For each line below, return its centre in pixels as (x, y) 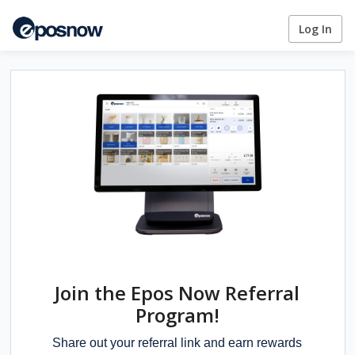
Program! (177, 315)
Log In (315, 29)
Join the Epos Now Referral (177, 292)
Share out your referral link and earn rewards (177, 342)
